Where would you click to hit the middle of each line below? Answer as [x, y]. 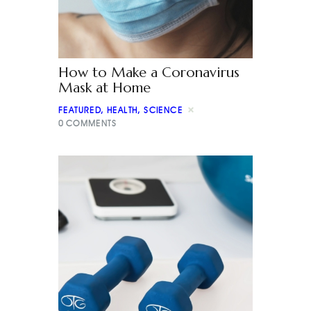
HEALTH [123, 110]
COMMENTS [91, 124]
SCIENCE [163, 110]
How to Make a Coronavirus [149, 73]
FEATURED [80, 110]
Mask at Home [104, 88]
